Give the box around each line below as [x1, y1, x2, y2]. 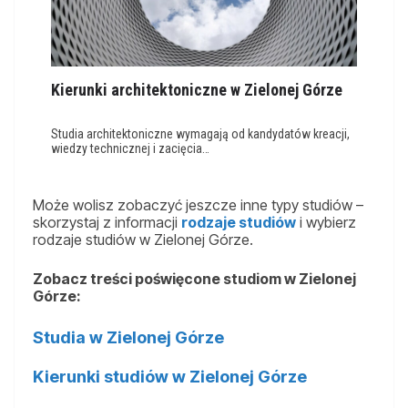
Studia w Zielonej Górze [33, 327, 224, 347]
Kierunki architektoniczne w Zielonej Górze [51, 79, 342, 99]
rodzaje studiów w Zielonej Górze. [33, 229, 253, 249]
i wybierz [296, 212, 356, 231]
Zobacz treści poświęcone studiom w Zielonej [33, 269, 356, 288]
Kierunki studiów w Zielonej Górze [33, 366, 307, 386]
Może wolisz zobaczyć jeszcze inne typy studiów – [33, 195, 363, 214]
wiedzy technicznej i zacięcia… [51, 140, 209, 156]
